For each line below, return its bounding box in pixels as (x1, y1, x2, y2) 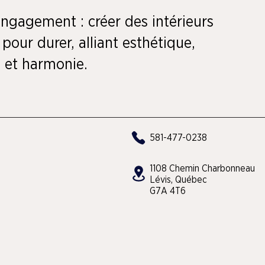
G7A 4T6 (150, 186, 186, 196)
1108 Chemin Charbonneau (150, 163, 255, 173)
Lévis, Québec (150, 174, 207, 185)
